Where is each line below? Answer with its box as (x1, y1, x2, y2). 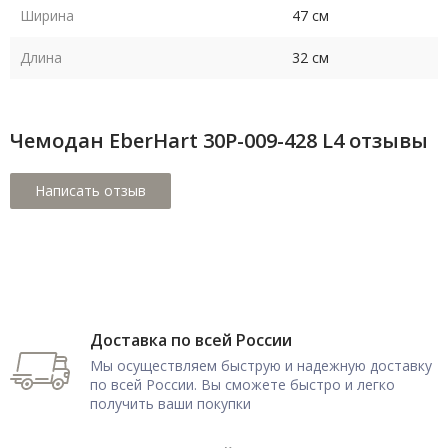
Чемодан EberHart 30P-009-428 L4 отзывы (10, 127, 428, 155)
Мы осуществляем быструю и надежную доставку (90, 356, 432, 376)
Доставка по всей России (90, 329, 292, 352)
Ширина (20, 6, 74, 26)
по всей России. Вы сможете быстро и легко (90, 375, 395, 395)
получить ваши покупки (90, 394, 251, 414)
